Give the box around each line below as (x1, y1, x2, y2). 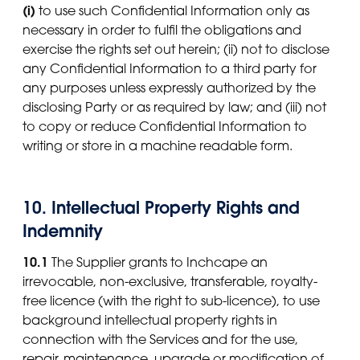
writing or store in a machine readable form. (22, 137, 292, 154)
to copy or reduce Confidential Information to (22, 118, 307, 135)
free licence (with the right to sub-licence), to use (22, 292, 320, 309)
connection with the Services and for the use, (22, 331, 298, 348)
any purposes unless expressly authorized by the (22, 80, 316, 96)
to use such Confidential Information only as (35, 2, 309, 19)
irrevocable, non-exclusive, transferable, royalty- (22, 273, 317, 290)
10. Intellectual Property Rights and (22, 197, 300, 219)
